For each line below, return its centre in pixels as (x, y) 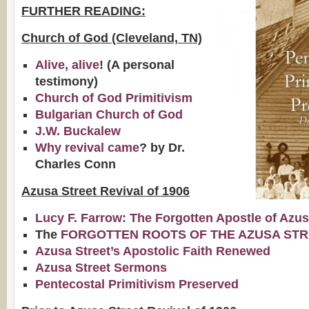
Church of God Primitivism (114, 98)
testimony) (67, 81)
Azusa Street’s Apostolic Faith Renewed (153, 251)
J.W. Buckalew (78, 131)
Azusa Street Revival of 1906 (106, 191)
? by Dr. (162, 148)
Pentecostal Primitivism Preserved (137, 284)
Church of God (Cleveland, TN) (112, 38)
